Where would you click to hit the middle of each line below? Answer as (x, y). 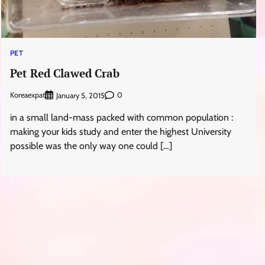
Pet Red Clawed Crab (64, 73)
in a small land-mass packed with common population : (121, 117)
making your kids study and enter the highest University (120, 131)
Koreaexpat (27, 95)
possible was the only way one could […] (91, 146)
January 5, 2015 (80, 95)
